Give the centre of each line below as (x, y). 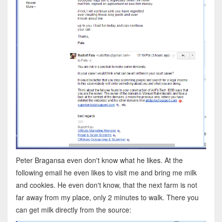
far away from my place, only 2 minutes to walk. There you (107, 197)
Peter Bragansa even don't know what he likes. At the (99, 160)
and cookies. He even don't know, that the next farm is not (106, 185)
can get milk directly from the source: (73, 209)
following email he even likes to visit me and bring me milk (106, 172)
